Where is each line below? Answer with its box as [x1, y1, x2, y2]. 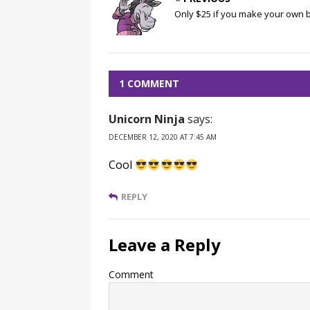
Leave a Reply [109, 233, 221, 256]
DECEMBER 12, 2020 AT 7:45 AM [109, 132, 217, 142]
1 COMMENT [119, 77, 179, 90]
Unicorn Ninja [109, 111, 185, 127]
